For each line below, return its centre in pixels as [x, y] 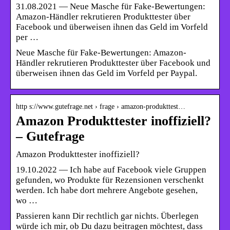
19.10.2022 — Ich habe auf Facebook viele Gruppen [111, 169]
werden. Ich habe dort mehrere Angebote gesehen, [107, 190]
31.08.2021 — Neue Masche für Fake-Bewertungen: [111, 6]
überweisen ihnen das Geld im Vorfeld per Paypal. [107, 73]
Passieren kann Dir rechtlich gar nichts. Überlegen [107, 216]
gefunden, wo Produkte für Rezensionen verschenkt [110, 180]
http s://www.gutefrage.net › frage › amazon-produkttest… [101, 106]
